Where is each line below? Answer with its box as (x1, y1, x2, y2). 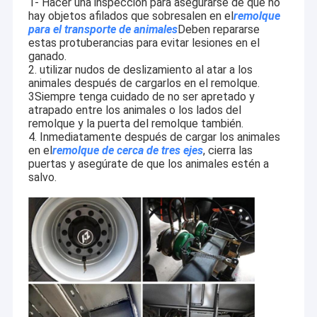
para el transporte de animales (28, 23, 178, 37)
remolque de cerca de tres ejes (52, 144, 203, 158)
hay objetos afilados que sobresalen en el (28, 9, 234, 23)
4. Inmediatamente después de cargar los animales (28, 130, 280, 144)
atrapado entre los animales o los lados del (28, 103, 241, 117)
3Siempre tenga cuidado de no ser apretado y (28, 90, 255, 104)
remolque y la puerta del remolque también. (28, 117, 243, 131)
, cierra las (202, 144, 253, 158)
